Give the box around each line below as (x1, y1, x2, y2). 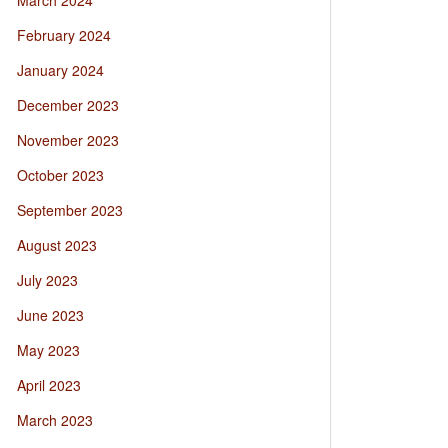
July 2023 (17, 270, 78, 290)
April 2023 (17, 375, 81, 395)
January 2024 (17, 60, 104, 80)
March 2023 (17, 410, 93, 430)
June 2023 (17, 305, 84, 325)
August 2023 (17, 235, 97, 255)
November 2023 (17, 130, 119, 150)
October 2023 (17, 165, 104, 185)
